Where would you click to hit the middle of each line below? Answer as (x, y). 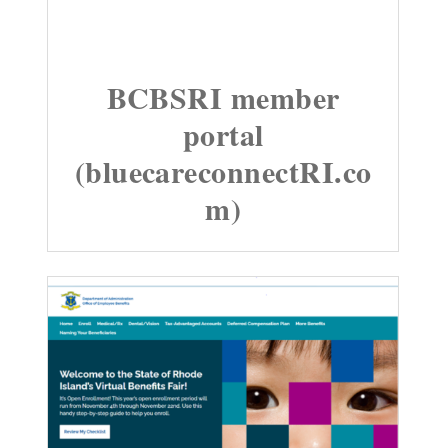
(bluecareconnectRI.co (223, 170)
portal (223, 133)
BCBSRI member (223, 96)
